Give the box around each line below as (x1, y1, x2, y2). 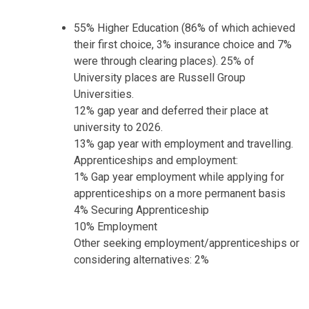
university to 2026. (74, 121, 163, 134)
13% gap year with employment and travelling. (74, 137, 294, 151)
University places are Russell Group (74, 71, 246, 85)
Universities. (74, 88, 134, 101)
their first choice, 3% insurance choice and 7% (74, 38, 292, 52)
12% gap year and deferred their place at (74, 104, 269, 118)
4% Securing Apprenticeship (74, 203, 210, 217)
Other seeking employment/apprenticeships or (74, 237, 300, 250)
